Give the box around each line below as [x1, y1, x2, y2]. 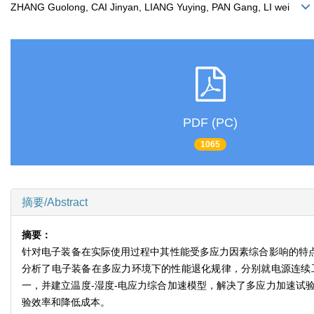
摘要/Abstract [22, 196, 88, 209]
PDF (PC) [183, 115, 238, 130]
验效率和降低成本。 [22, 296, 110, 308]
